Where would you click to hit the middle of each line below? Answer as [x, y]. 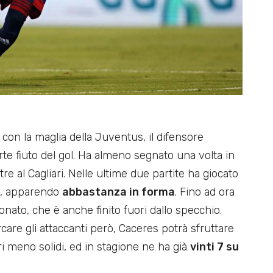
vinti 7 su [214, 246]
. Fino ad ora [205, 192]
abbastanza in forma [119, 192]
